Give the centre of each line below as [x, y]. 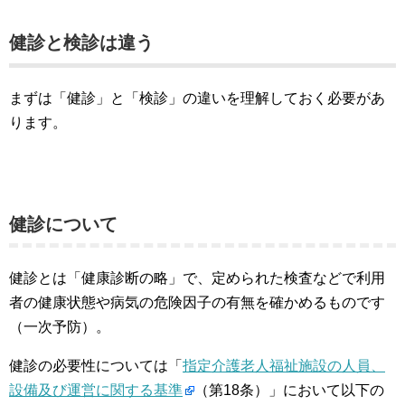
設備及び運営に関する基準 [96, 390]
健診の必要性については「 [96, 366]
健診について [63, 224]
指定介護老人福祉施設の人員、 [284, 366]
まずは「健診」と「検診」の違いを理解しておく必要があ [197, 98]
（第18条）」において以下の [289, 390]
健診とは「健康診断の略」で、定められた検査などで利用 [197, 278]
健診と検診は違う [81, 42]
